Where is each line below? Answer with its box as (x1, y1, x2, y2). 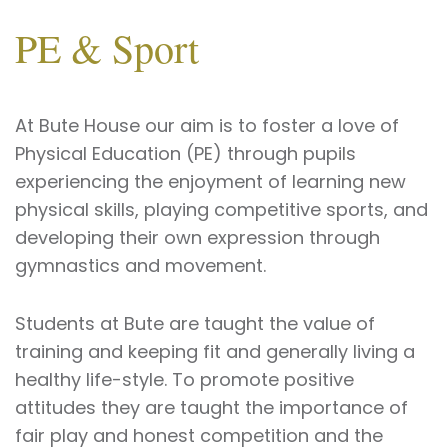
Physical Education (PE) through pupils (15, 141, 356, 166)
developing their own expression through (15, 225, 380, 250)
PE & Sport (15, 21, 199, 74)
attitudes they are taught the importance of (15, 395, 408, 420)
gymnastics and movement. (15, 253, 271, 278)
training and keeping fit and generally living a (15, 339, 415, 364)
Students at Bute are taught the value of (15, 311, 375, 336)
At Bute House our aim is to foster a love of (15, 113, 399, 138)
